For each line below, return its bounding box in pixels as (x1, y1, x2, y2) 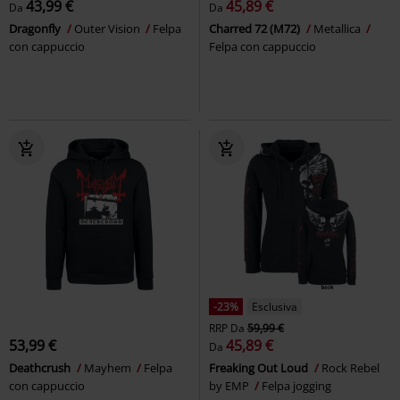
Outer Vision (74, 20, 143, 37)
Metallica (313, 20, 363, 37)
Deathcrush (9, 359, 73, 376)
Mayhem (84, 359, 134, 376)
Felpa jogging (262, 377, 331, 394)
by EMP (209, 377, 252, 394)
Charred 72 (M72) (209, 20, 303, 37)
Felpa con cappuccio (209, 37, 316, 54)
